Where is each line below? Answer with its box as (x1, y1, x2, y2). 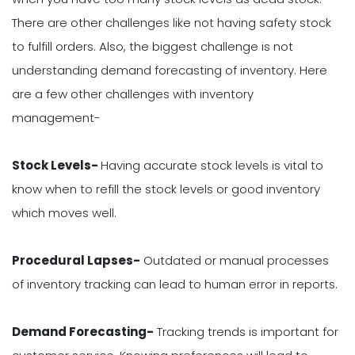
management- (12, 109, 101, 126)
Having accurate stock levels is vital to (101, 156, 323, 174)
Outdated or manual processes (140, 251, 329, 269)
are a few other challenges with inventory (12, 85, 254, 102)
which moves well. (12, 204, 116, 221)
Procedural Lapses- (12, 251, 140, 269)
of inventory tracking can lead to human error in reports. (12, 275, 338, 292)
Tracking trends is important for (154, 323, 338, 340)
